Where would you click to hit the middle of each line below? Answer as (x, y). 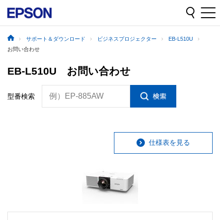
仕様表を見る (169, 143)
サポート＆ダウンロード (56, 39)
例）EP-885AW (76, 96)
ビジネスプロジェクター (127, 39)
